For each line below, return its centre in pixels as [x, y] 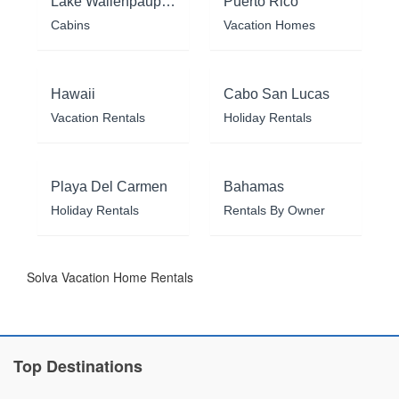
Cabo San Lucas [277, 94]
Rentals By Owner [274, 210]
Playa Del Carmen [109, 186]
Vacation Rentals [98, 117]
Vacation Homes [269, 24]
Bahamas [254, 186]
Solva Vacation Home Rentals [110, 277]
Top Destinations [78, 366]
